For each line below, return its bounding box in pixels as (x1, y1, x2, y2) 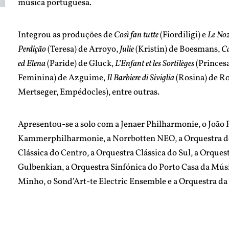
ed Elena (18, 57, 48, 70)
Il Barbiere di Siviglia (105, 72, 176, 84)
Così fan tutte (112, 29, 161, 41)
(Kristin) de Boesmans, (135, 43, 220, 55)
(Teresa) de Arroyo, (48, 43, 119, 55)
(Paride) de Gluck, (47, 57, 114, 70)
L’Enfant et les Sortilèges (113, 57, 196, 70)
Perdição (18, 43, 48, 55)
